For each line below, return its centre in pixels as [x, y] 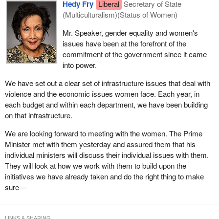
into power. [79, 65]
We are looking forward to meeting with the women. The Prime [103, 133]
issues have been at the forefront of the [124, 43]
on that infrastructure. [38, 115]
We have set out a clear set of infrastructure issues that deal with [107, 83]
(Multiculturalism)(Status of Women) [120, 14]
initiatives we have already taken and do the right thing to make [104, 176]
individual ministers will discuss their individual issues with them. [107, 155]
